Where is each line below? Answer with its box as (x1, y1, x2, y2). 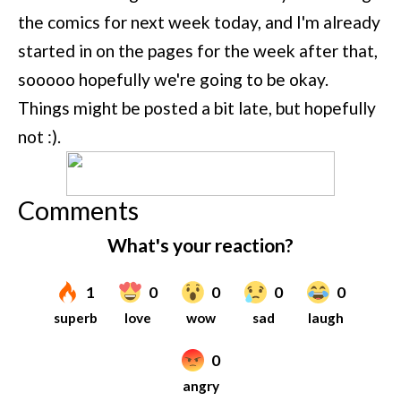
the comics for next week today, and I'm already (18, 11, 380, 32)
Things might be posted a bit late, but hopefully (18, 97, 376, 118)
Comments (18, 194, 139, 226)
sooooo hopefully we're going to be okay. (18, 68, 328, 90)
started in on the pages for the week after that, (18, 39, 378, 61)
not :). (18, 125, 61, 147)
